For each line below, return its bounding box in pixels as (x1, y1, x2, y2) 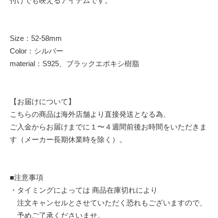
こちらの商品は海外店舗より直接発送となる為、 (10, 109, 170, 118)
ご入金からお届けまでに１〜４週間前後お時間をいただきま (10, 122, 207, 131)
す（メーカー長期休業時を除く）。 (10, 135, 127, 144)
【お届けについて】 (10, 97, 75, 106)
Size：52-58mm (10, 34, 71, 42)
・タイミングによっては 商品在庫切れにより (10, 185, 158, 194)
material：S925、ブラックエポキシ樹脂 (10, 59, 139, 68)
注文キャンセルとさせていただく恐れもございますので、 (10, 198, 207, 207)
